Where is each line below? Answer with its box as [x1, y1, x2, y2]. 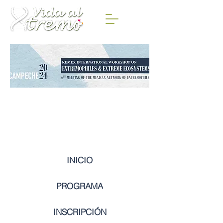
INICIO [67, 154, 93, 165]
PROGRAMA [56, 180, 103, 191]
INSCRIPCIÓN [53, 206, 107, 217]
